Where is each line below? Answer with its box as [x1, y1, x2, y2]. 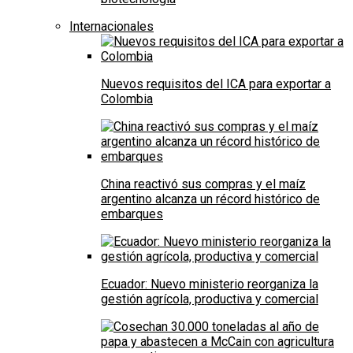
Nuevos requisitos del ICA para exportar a [101, 76, 331, 92]
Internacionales [69, 19, 154, 35]
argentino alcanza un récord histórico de [101, 191, 320, 207]
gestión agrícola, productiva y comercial [101, 292, 318, 307]
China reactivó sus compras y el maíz [101, 176, 306, 192]
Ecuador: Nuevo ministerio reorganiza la [101, 277, 318, 292]
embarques [101, 206, 163, 222]
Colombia [101, 91, 153, 107]
